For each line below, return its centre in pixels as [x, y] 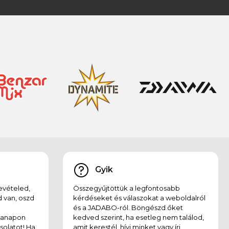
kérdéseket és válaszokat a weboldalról [139, 198]
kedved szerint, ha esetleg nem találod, [138, 217]
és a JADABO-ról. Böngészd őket [128, 207]
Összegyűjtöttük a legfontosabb [126, 188]
